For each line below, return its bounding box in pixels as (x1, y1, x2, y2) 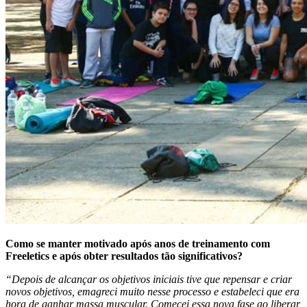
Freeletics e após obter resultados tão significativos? (5, 250, 243, 262)
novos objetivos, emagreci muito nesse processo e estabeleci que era (5, 286, 299, 298)
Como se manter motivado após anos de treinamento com (5, 238, 270, 250)
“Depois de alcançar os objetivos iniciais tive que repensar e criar (5, 273, 292, 286)
